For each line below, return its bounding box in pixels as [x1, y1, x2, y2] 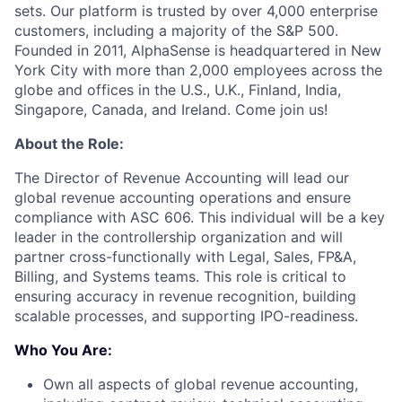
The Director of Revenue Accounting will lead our [14, 168, 349, 187]
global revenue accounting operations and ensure [14, 188, 351, 206]
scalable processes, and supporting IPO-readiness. [14, 306, 358, 325]
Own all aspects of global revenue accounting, [43, 374, 358, 393]
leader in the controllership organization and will [14, 227, 343, 246]
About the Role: [14, 134, 124, 153]
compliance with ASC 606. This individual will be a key [14, 207, 385, 226]
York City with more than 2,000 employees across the [14, 60, 382, 79]
